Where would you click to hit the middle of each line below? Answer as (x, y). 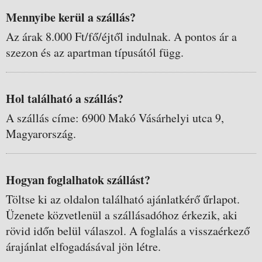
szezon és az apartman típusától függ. (95, 52)
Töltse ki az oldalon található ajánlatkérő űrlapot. (123, 199)
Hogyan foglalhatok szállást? (78, 180)
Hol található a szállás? (65, 99)
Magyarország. (41, 134)
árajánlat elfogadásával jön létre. (83, 247)
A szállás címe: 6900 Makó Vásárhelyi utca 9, (115, 118)
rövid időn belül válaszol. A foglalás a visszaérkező (128, 231)
